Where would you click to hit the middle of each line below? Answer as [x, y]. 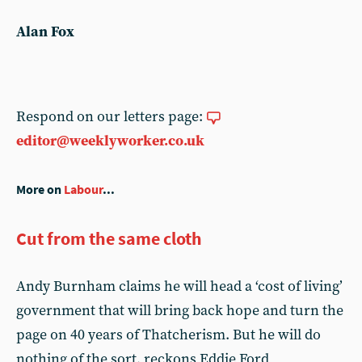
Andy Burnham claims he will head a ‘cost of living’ [179, 286]
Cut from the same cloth [109, 238]
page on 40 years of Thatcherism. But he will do [168, 335]
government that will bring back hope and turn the [180, 311]
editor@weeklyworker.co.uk [110, 141]
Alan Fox [45, 32]
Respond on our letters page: [111, 117]
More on [40, 189]
